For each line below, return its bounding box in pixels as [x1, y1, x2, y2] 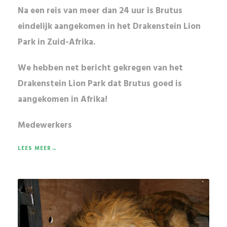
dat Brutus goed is [105, 77, 182, 91]
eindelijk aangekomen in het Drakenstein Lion [18, 20, 201, 34]
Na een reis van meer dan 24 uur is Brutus [18, 4, 182, 18]
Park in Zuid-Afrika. [18, 35, 95, 50]
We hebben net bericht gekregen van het [18, 61, 183, 75]
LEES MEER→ [18, 144, 57, 154]
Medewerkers [18, 119, 72, 133]
